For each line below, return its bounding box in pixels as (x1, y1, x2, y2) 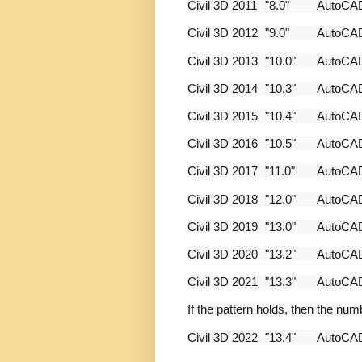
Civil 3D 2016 (187, 137, 258, 151)
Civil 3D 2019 (187, 219, 258, 234)
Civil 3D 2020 (187, 246, 258, 261)
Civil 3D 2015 (187, 109, 258, 124)
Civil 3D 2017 (187, 164, 258, 179)
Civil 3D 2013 (187, 53, 258, 68)
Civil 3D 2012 (187, 26, 258, 40)
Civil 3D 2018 (187, 192, 258, 206)
